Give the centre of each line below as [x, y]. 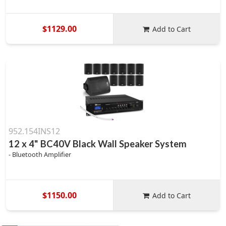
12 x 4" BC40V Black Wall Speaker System [98, 144]
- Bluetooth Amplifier [40, 154]
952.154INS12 [34, 131]
